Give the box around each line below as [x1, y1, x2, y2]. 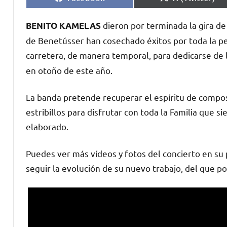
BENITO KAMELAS [26, 20, 101, 31]
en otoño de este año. [26, 64, 112, 75]
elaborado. [26, 121, 68, 132]
